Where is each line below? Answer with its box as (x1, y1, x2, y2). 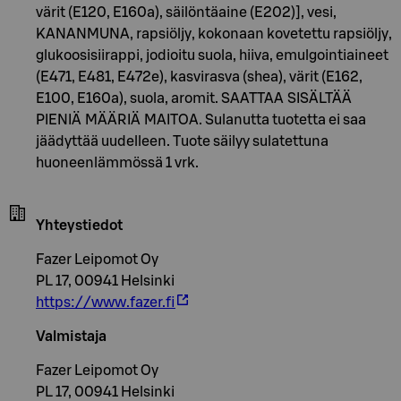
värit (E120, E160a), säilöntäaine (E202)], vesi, (36, 4, 337, 20)
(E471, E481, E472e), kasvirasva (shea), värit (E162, (36, 69, 363, 84)
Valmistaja (36, 328, 107, 344)
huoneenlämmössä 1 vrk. (36, 155, 199, 170)
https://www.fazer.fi (36, 294, 175, 310)
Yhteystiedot (36, 218, 123, 233)
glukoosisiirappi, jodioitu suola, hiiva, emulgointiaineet (36, 47, 388, 63)
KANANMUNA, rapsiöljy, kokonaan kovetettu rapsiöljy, (36, 26, 392, 41)
